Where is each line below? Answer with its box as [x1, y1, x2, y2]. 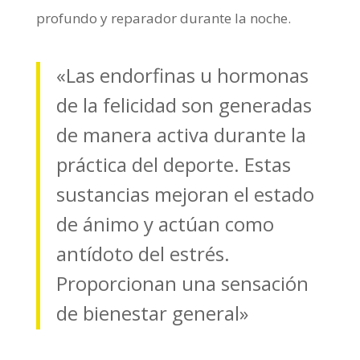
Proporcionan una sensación [55, 269, 309, 297]
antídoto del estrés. [55, 239, 230, 267]
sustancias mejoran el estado [55, 180, 314, 207]
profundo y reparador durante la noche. [35, 8, 291, 27]
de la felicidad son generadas [55, 91, 312, 118]
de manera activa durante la [55, 121, 306, 148]
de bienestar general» [55, 299, 248, 326]
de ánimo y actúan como [55, 210, 274, 237]
